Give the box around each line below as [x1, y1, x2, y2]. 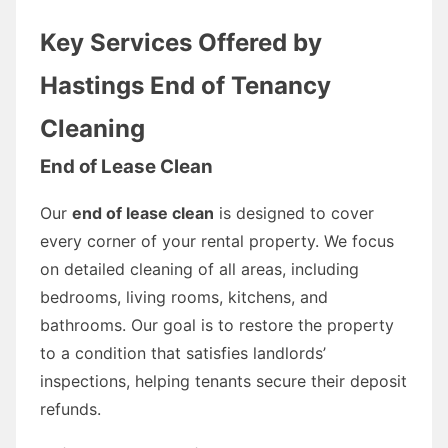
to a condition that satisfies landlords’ [40, 342, 326, 363]
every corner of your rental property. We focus [40, 230, 394, 251]
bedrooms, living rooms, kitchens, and [40, 286, 328, 307]
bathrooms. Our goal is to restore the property [40, 314, 394, 335]
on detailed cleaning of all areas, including [40, 258, 359, 279]
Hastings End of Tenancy [40, 70, 331, 100]
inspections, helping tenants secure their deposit [40, 370, 407, 391]
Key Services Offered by [40, 27, 322, 57]
